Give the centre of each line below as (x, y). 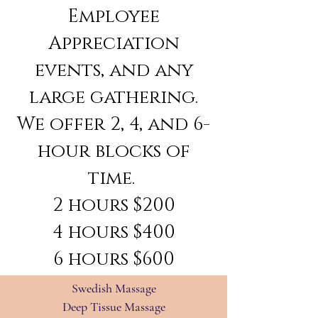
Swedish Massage (114, 289)
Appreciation (114, 44)
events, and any (114, 71)
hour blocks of (114, 152)
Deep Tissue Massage (114, 307)
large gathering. (114, 98)
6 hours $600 (114, 260)
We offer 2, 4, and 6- (114, 125)
